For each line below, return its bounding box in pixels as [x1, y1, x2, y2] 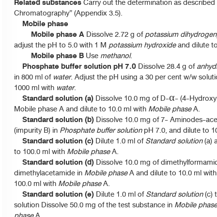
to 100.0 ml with [14, 146, 67, 157]
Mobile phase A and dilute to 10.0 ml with [14, 103, 148, 115]
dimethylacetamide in [14, 167, 84, 179]
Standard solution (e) [14, 188, 94, 201]
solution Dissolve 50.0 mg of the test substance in [14, 199, 174, 211]
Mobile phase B [14, 49, 86, 62]
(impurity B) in [14, 124, 60, 136]
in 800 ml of [14, 71, 53, 83]
